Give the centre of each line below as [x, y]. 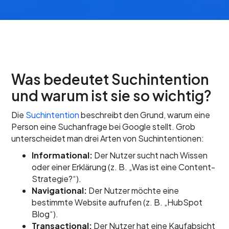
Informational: [62, 155]
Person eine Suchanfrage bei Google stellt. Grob [104, 127]
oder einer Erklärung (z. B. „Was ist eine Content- [124, 167]
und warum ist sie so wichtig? [112, 95]
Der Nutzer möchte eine [133, 190]
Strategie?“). [57, 179]
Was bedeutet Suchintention [110, 79]
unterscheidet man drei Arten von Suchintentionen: [108, 138]
